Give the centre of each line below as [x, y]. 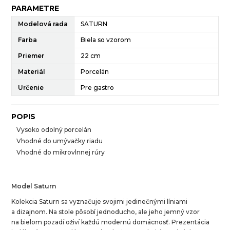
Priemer [31, 55]
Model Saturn [34, 186]
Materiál [32, 71]
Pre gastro [98, 87]
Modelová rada [43, 24]
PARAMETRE [35, 8]
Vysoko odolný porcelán [54, 129]
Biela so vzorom [106, 40]
